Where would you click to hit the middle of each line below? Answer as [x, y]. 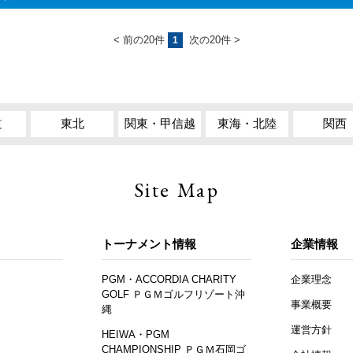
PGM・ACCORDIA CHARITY [169, 279]
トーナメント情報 [149, 244]
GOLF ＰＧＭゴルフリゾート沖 [173, 294]
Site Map [176, 190]
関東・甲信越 [160, 124]
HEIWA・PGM [136, 334]
